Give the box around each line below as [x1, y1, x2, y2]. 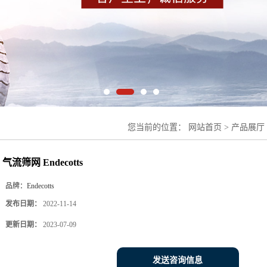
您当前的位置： [128, 122, 188, 132]
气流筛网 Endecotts [2, 157, 83, 167]
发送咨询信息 [153, 255, 203, 265]
